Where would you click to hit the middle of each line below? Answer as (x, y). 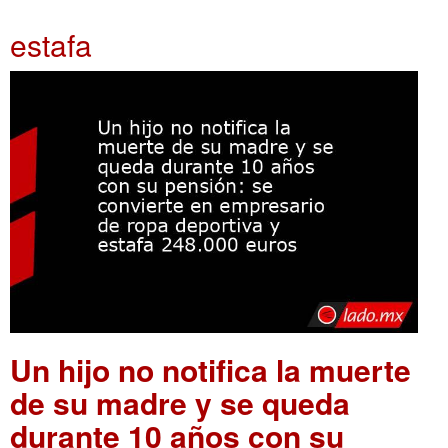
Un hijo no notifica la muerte (210, 370)
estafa (51, 44)
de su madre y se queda (180, 403)
